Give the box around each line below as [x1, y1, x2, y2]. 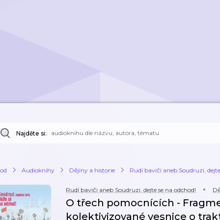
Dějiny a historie [69, 166, 115, 174]
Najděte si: [16, 130, 47, 137]
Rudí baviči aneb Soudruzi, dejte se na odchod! [66, 186, 196, 193]
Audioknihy [22, 166, 55, 174]
